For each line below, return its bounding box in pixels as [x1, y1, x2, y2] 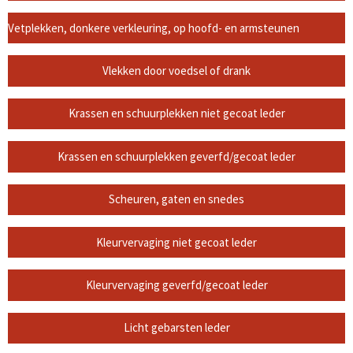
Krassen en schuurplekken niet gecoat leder [68, 106, 285, 121]
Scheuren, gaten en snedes [109, 191, 244, 207]
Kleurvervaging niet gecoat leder [96, 234, 257, 250]
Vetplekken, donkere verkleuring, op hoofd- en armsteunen [8, 20, 299, 35]
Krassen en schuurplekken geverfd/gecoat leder [58, 148, 295, 164]
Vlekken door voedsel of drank [102, 63, 251, 79]
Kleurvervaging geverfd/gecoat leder [85, 277, 268, 292]
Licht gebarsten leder [123, 320, 230, 336]
